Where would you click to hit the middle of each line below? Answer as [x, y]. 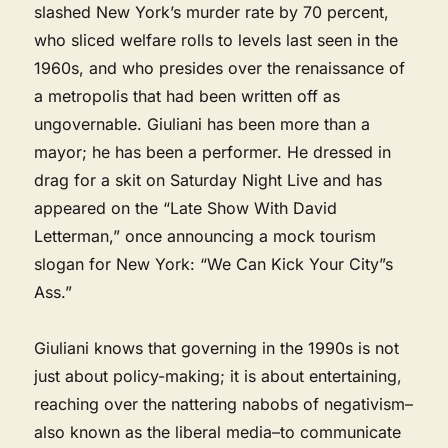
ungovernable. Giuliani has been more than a [202, 123]
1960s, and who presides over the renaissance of [220, 67]
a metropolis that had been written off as [187, 95]
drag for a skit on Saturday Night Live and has [208, 179]
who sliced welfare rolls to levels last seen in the [216, 39]
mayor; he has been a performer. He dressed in [213, 151]
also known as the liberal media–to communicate [218, 431]
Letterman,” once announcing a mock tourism [205, 235]
